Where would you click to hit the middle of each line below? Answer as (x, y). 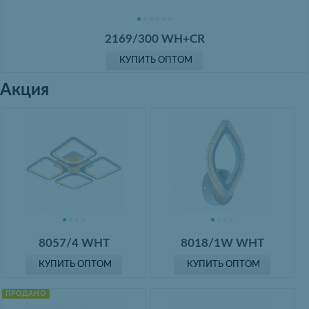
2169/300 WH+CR (154, 39)
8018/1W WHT (222, 243)
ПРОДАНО (26, 293)
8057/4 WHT (74, 243)
